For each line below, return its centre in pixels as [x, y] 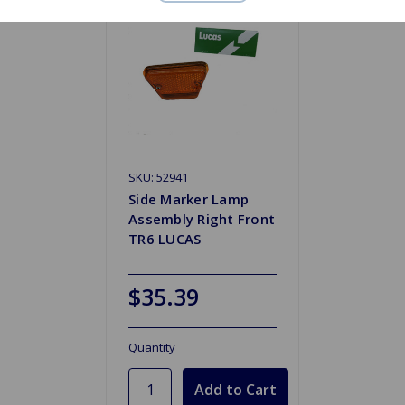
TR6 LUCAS [165, 238]
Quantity [152, 347]
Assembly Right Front [202, 218]
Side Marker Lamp [188, 198]
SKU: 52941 [158, 177]
